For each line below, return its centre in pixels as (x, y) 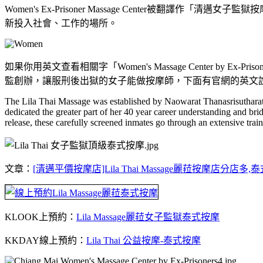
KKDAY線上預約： (45, 240)
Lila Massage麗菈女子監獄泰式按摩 (148, 217)
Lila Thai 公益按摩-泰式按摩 (144, 240)
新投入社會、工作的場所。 (61, 23)
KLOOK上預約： (41, 217)
